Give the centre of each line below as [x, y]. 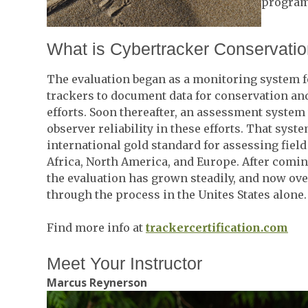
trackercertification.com [217, 227]
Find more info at [96, 227]
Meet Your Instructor [124, 263]
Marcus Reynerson [97, 282]
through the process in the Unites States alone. [176, 194]
